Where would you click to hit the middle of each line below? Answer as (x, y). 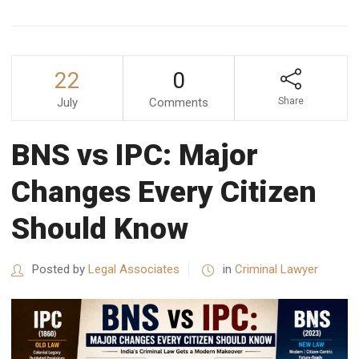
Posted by (58, 270)
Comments (179, 103)
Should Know (100, 229)
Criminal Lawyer (276, 270)
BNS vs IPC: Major (135, 155)
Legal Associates (134, 270)
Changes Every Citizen (164, 192)
